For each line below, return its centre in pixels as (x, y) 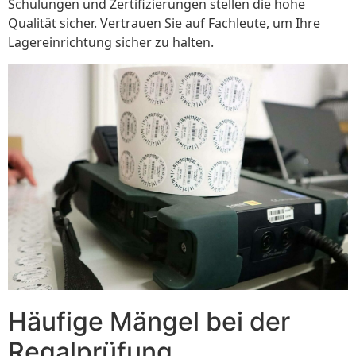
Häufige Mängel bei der (149, 321)
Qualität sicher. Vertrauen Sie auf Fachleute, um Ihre (164, 23)
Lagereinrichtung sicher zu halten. (111, 43)
